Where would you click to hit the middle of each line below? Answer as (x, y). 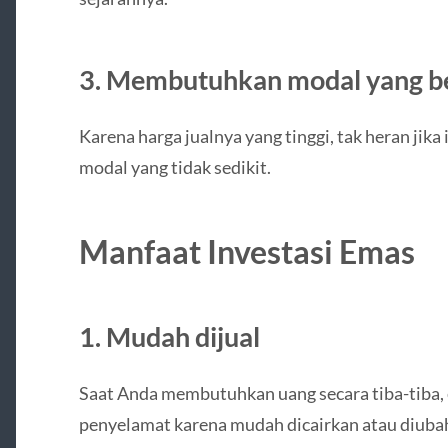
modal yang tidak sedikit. (174, 166)
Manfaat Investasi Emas (246, 251)
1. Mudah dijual (169, 336)
